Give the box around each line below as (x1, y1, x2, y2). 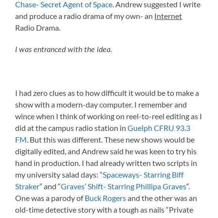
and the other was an (126, 193, 198, 202)
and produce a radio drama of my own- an (15, 11, 155, 20)
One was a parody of (15, 193, 85, 202)
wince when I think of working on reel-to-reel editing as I (15, 111, 202, 121)
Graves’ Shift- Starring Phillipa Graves (61, 181, 187, 191)
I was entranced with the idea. (15, 45, 113, 54)
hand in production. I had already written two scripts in (15, 158, 198, 167)
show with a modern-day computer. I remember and (15, 99, 187, 109)
